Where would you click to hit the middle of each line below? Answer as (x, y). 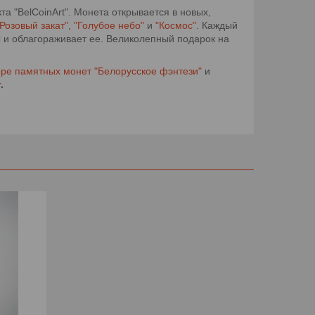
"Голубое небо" (109, 25)
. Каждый (217, 25)
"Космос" (176, 25)
